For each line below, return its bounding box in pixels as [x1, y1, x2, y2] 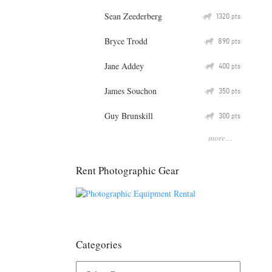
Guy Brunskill [104, 109, 153, 121]
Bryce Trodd [104, 35, 148, 47]
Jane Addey [104, 59, 144, 72]
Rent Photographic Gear [76, 163, 179, 177]
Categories [76, 237, 122, 252]
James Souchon [104, 84, 157, 97]
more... [208, 131, 233, 143]
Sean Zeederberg [104, 10, 162, 22]
